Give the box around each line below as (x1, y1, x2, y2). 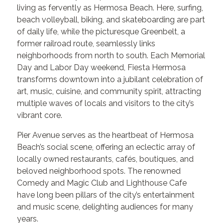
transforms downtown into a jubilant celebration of (17, 74, 204, 84)
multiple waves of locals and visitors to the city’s (17, 98, 195, 108)
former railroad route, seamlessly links (17, 38, 156, 48)
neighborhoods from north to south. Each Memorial (17, 50, 206, 60)
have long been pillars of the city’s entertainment (17, 190, 195, 200)
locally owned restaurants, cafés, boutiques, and (17, 154, 194, 164)
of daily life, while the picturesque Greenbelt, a (17, 26, 186, 36)
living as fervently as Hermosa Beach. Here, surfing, (17, 2, 204, 12)
